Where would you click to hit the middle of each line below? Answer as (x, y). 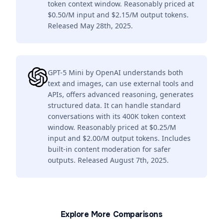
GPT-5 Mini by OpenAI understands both (115, 72)
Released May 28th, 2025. (90, 26)
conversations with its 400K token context (117, 116)
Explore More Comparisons (111, 214)
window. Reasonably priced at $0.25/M (112, 127)
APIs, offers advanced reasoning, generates (121, 94)
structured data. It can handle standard (114, 105)
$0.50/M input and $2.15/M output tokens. (118, 15)
